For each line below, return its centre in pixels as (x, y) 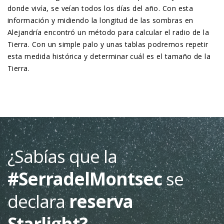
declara (38, 201)
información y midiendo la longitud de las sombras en (100, 20)
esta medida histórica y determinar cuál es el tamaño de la (109, 56)
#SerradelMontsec (85, 179)
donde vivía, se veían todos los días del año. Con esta (100, 8)
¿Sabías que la (62, 156)
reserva (101, 201)
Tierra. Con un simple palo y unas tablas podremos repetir (108, 44)
